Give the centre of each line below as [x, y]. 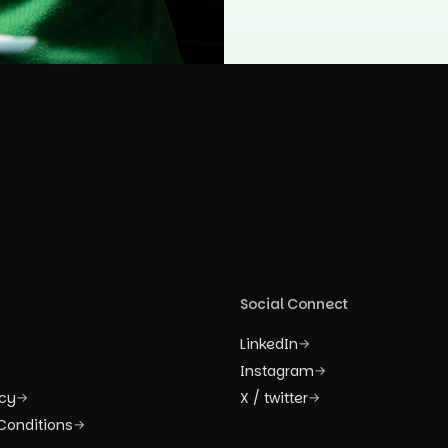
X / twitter [274, 397]
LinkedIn [269, 343]
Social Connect [294, 303]
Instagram [277, 370]
